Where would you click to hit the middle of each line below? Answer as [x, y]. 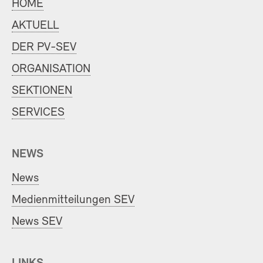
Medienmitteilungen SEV [73, 200]
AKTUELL [35, 25]
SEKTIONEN [42, 90]
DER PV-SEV [44, 47]
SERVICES [38, 112]
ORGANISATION [51, 69]
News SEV [37, 221]
